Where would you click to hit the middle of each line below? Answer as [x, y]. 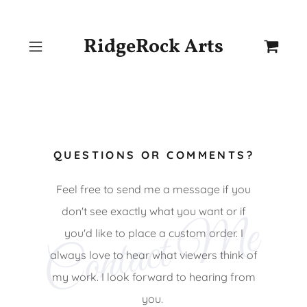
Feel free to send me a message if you [153, 189]
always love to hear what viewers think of [153, 255]
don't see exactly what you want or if [153, 211]
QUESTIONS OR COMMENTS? [154, 155]
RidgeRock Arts [154, 47]
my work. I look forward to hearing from [153, 277]
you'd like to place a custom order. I [153, 233]
